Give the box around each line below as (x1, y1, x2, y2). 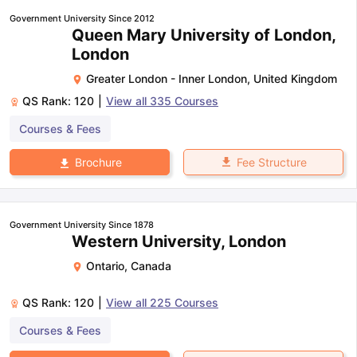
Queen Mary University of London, (72, 25, 335, 45)
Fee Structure (236, 155, 307, 169)
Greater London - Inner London (86, 71, 247, 85)
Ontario (86, 259, 124, 273)
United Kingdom (253, 71, 337, 85)
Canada (131, 259, 171, 273)
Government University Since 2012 (10, 12, 155, 24)
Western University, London (72, 232, 286, 252)
